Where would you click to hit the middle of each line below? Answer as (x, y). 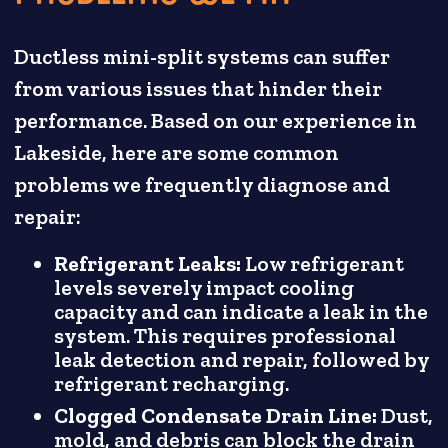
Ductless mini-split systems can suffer (202, 56)
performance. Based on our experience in (216, 120)
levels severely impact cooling (204, 288)
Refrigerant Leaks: (150, 264)
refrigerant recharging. (172, 384)
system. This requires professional (225, 336)
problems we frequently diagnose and (202, 184)
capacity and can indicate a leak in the (241, 312)
